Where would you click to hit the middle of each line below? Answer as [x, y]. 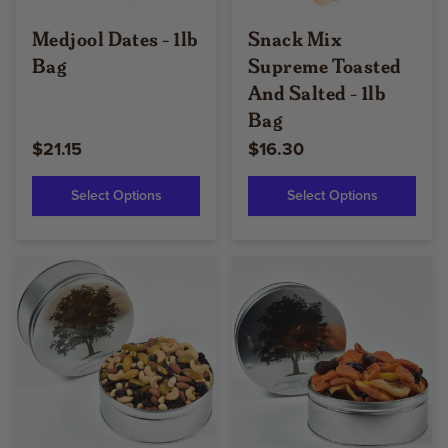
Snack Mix [295, 38]
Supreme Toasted [325, 65]
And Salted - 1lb [317, 92]
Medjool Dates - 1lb [115, 38]
